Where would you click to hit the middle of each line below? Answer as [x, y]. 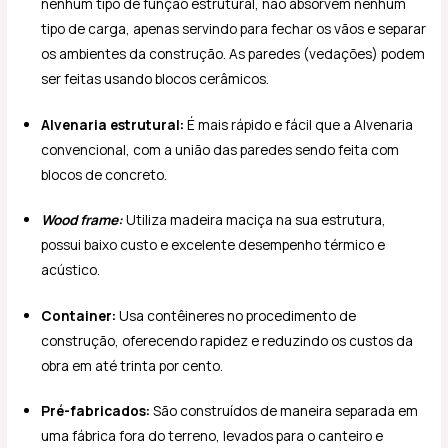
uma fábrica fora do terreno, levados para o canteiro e [212, 436]
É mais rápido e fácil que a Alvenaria [299, 124]
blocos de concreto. [104, 174]
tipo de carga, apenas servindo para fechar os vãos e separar [234, 29]
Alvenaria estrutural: [113, 124]
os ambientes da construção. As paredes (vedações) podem [233, 54]
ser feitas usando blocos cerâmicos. [155, 79]
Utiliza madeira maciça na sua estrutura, [255, 220]
